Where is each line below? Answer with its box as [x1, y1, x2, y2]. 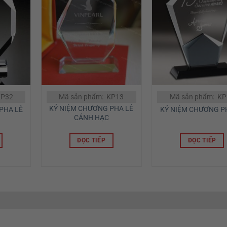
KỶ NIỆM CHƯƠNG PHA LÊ [49, 104, 134, 113]
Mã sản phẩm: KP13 [59, 92, 124, 101]
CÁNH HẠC [73, 113, 109, 123]
